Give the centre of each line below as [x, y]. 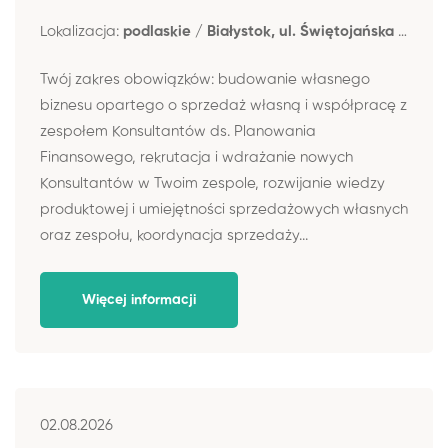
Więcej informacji [139, 299]
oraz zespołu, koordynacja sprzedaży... [174, 235]
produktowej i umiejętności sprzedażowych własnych [224, 209]
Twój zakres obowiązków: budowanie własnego [205, 79]
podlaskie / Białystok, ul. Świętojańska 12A [260, 31]
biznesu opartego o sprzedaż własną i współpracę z [223, 105]
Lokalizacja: [81, 31]
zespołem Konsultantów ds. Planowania [178, 131]
